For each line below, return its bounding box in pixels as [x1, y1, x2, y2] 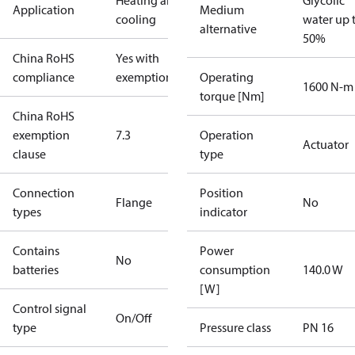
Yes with [116, 50, 159, 66]
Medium [200, 2, 244, 17]
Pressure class [200, 319, 271, 335]
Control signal [13, 300, 86, 316]
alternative [200, 21, 257, 36]
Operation [200, 127, 254, 143]
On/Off [116, 310, 151, 326]
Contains [13, 242, 59, 258]
